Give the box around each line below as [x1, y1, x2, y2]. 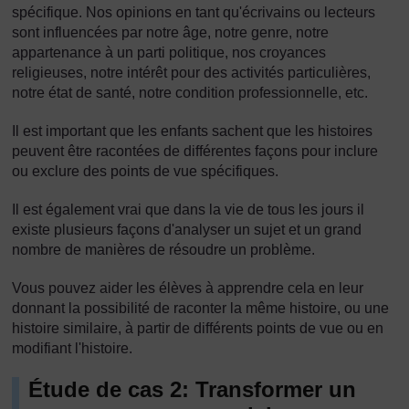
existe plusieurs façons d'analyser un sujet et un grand [12, 222, 362, 237]
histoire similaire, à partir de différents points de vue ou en [12, 320, 383, 336]
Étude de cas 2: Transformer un [28, 377, 356, 402]
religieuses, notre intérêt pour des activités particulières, [12, 65, 371, 80]
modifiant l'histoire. [12, 341, 132, 356]
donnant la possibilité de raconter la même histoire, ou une [12, 300, 389, 316]
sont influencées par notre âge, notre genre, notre [12, 25, 329, 40]
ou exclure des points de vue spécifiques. [12, 163, 278, 179]
